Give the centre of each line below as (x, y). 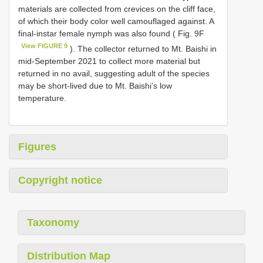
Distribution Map (69, 256)
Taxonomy (53, 222)
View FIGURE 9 (45, 46)
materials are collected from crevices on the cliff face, (117, 9)
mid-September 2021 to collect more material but (109, 61)
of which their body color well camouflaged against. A (116, 21)
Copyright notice (60, 180)
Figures (37, 146)
